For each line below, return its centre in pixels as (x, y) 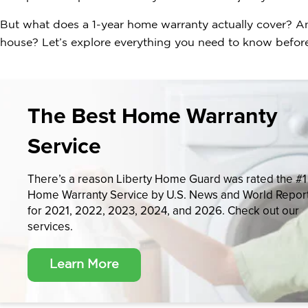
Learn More (84, 265)
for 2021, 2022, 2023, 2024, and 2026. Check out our (163, 211)
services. (50, 227)
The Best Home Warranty (152, 115)
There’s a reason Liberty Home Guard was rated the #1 (167, 179)
